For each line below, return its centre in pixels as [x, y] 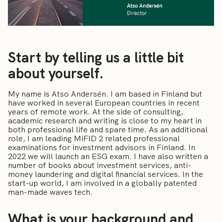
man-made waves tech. [53, 192]
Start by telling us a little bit [96, 57]
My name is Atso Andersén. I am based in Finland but [105, 94]
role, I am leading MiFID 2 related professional [94, 138]
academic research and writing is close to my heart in [105, 120]
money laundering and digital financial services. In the [106, 174]
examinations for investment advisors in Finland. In [102, 147]
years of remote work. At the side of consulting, [96, 111]
